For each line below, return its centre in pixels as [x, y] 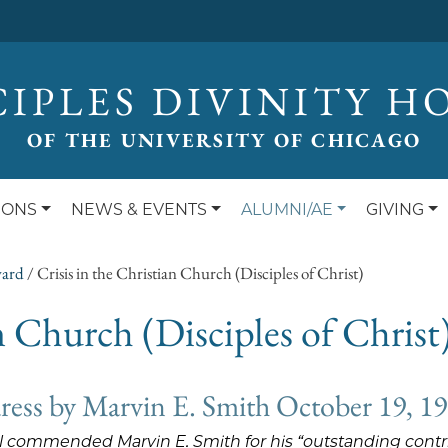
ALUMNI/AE [286, 209]
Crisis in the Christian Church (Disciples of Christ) [200, 273]
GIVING [395, 209]
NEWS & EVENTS [139, 209]
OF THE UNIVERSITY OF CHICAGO [224, 140]
